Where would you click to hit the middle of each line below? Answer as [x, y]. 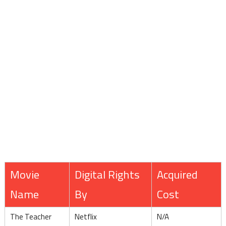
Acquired [177, 174]
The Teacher [31, 216]
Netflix [86, 216]
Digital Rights [107, 174]
